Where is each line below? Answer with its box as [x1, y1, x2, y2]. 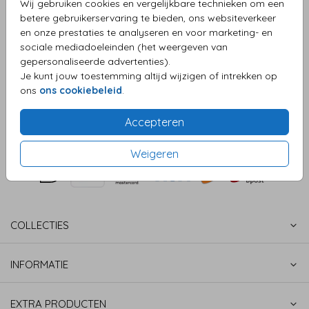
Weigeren [130, 147, 179, 161]
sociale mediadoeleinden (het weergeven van [20, 41, 228, 53]
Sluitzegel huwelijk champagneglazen [31, 65, 194, 76]
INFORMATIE [10, 258, 68, 271]
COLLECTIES [10, 219, 69, 232]
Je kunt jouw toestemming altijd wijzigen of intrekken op [20, 70, 277, 82]
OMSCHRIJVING [31, 50, 101, 61]
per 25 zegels [121, 95, 178, 106]
